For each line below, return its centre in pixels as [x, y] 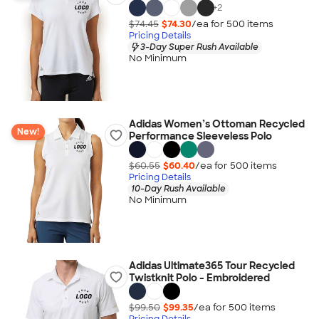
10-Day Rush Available [178, 188]
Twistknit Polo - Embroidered [199, 278]
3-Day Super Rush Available [199, 47]
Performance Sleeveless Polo [200, 136]
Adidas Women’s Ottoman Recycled [216, 124]
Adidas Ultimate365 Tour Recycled [211, 266]
